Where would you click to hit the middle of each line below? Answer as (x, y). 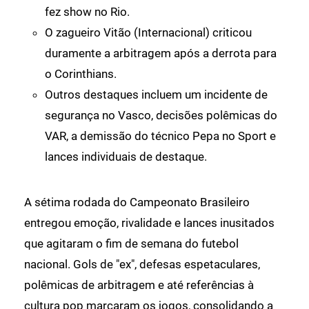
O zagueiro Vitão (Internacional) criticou (148, 32)
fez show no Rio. (87, 11)
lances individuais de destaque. (126, 156)
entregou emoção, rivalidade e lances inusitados (149, 222)
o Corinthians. (81, 73)
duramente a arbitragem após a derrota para (161, 53)
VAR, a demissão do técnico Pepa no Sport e (160, 136)
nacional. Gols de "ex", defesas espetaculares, (142, 264)
